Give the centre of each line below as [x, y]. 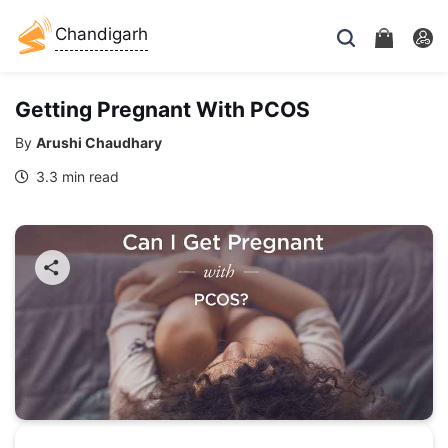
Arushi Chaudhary [99, 142]
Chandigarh [101, 34]
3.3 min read [75, 176]
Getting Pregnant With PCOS [162, 109]
